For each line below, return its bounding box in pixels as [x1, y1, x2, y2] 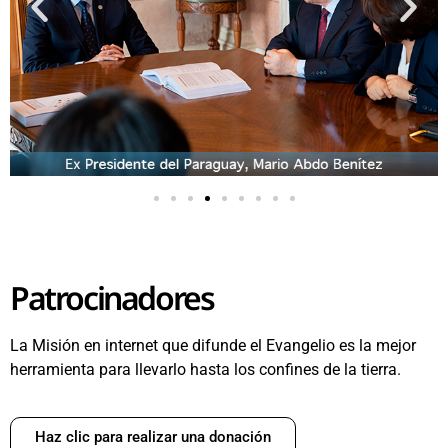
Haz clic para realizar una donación [35, 427, 271, 446]
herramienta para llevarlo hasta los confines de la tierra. [10, 360, 401, 380]
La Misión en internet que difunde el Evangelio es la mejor [10, 336, 416, 356]
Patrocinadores [10, 276, 214, 320]
